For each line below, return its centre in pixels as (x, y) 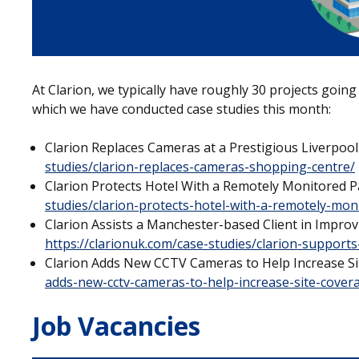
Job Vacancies (116, 325)
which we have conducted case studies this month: (182, 109)
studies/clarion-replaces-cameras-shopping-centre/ (200, 166)
